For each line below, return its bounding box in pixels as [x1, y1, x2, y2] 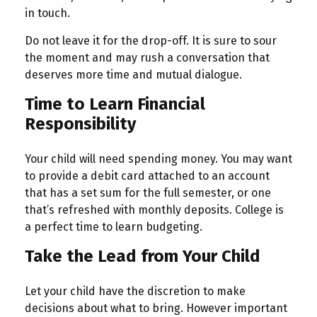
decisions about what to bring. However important [25, 301, 287, 315]
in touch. [25, 6, 70, 20]
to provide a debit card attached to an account [25, 169, 270, 183]
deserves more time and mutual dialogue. [25, 68, 242, 81]
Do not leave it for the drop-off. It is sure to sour [25, 34, 277, 47]
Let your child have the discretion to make [25, 284, 246, 298]
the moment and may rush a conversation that [25, 51, 270, 64]
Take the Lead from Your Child [25, 246, 260, 266]
